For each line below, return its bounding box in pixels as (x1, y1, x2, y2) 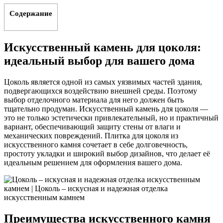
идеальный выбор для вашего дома (4, 54, 195, 67)
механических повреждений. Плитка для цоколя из (4, 131, 178, 140)
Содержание (9, 8, 52, 17)
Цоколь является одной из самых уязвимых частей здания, (4, 77, 202, 86)
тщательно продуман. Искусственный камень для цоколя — (4, 104, 208, 113)
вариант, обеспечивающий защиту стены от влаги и (4, 122, 181, 131)
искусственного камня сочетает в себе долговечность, (4, 140, 188, 149)
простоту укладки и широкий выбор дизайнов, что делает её (4, 149, 210, 158)
